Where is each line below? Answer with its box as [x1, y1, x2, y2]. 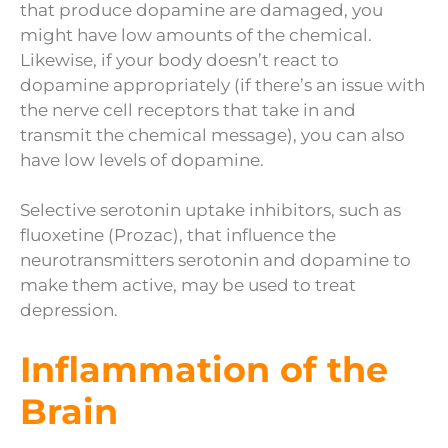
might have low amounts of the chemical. [20, 24, 372, 45]
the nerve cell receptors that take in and [20, 99, 356, 120]
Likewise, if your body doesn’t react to [20, 49, 339, 70]
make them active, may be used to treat [20, 275, 356, 296]
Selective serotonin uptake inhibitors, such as [20, 200, 401, 221]
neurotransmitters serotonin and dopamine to [20, 250, 411, 271]
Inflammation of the [20, 347, 388, 391]
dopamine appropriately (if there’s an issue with [20, 74, 425, 95]
